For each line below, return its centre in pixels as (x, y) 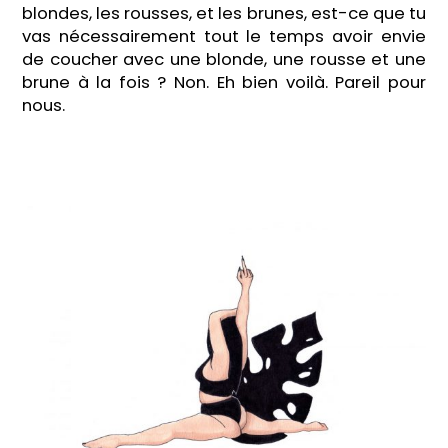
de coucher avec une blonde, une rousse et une (224, 59)
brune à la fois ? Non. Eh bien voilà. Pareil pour (224, 82)
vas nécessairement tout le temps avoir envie (224, 36)
